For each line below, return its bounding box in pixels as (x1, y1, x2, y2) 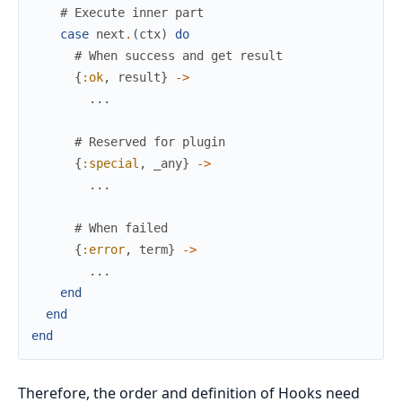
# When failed (74, 220, 168, 235)
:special (82, 155, 139, 170)
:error (82, 241, 125, 257)
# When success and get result (74, 48, 283, 63)
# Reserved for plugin (74, 134, 225, 149)
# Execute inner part (60, 4, 204, 20)
